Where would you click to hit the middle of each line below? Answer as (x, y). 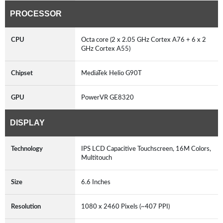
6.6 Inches (97, 182)
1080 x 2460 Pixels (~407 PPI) (127, 206)
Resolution (26, 206)
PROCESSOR (36, 13)
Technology (27, 149)
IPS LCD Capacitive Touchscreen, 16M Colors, (146, 149)
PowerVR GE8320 (109, 97)
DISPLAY (27, 122)
